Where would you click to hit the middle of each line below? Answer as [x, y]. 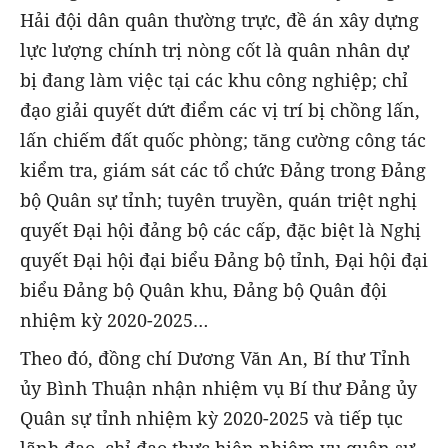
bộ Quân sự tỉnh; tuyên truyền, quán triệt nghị [218, 200]
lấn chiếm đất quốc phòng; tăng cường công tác [223, 140]
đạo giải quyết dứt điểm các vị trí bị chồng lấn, [220, 110]
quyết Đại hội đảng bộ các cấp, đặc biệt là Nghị [220, 230]
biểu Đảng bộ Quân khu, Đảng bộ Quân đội [203, 290]
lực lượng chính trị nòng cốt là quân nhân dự [214, 50]
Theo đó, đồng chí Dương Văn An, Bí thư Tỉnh [215, 358]
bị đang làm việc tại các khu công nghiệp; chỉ [214, 80]
